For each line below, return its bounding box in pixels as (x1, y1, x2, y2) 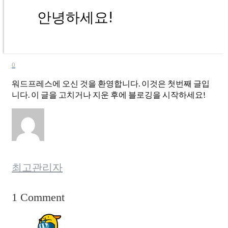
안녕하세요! (37, 8, 113, 25)
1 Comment (12, 190, 65, 204)
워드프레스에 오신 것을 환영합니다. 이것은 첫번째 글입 (12, 78, 210, 88)
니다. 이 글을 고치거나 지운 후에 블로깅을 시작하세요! (12, 90, 206, 99)
